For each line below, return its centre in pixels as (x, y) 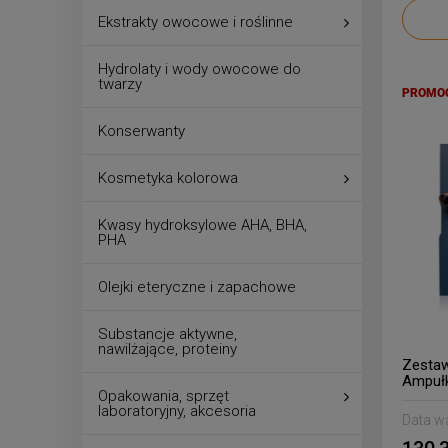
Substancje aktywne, (167, 333)
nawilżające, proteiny (167, 348)
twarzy (120, 83)
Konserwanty (141, 130)
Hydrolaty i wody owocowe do (199, 68)
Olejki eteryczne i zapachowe (197, 286)
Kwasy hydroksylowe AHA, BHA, (202, 224)
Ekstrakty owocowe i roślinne (195, 21)
